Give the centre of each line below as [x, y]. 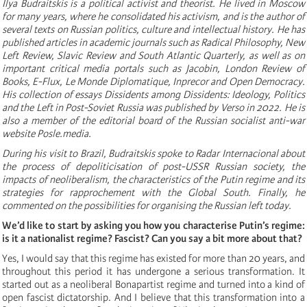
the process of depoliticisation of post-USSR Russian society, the [153, 166]
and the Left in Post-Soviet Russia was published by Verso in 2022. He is [153, 107]
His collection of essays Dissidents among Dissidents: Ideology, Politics [153, 94]
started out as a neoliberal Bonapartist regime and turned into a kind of [153, 284]
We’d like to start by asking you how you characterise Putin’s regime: [153, 225]
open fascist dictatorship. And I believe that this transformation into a [153, 297]
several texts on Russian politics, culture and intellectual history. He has [153, 29]
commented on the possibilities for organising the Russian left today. [147, 205]
